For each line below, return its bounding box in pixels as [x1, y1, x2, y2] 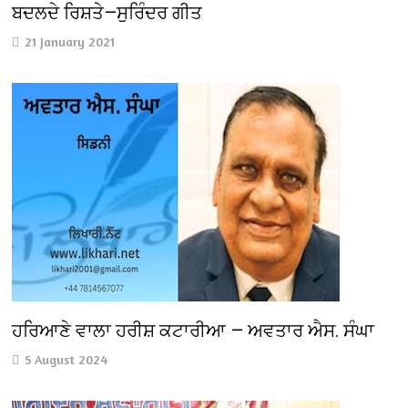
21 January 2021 [25, 34, 116, 50]
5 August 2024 [25, 352, 108, 368]
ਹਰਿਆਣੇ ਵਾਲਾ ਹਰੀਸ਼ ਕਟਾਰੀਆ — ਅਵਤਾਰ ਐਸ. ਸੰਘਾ [12, 320, 375, 342]
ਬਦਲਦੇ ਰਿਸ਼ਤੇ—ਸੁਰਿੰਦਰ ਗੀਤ [12, 2, 203, 25]
